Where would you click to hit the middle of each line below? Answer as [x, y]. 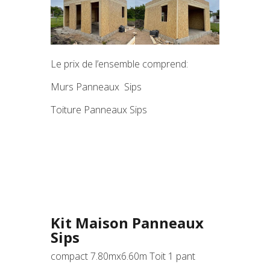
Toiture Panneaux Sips [99, 109]
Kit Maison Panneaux [127, 222]
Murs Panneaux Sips [96, 86]
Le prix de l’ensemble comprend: [119, 64]
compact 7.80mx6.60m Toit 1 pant [123, 256]
